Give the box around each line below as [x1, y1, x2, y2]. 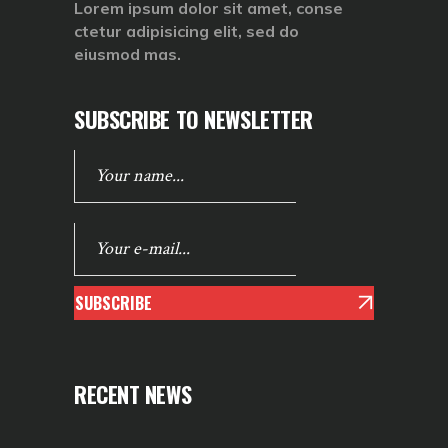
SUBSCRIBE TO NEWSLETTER [74, 103, 313, 136]
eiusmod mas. [74, 44, 181, 65]
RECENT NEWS [74, 378, 192, 411]
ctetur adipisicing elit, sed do [74, 21, 299, 42]
